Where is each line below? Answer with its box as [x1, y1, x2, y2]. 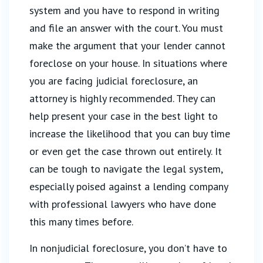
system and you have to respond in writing [29, 4, 220, 17]
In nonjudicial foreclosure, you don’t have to [29, 241, 227, 255]
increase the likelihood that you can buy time [29, 127, 230, 140]
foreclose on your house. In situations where [29, 56, 227, 70]
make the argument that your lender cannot [29, 39, 225, 52]
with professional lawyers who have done [29, 197, 216, 211]
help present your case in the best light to [29, 109, 218, 123]
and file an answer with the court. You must [29, 21, 223, 35]
